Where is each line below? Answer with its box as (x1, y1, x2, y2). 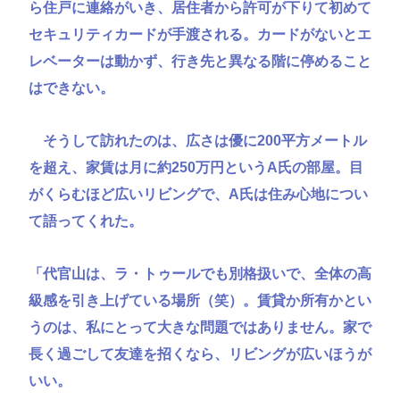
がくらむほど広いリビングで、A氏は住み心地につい (29, 186, 368, 202)
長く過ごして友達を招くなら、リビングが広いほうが (29, 346, 371, 362)
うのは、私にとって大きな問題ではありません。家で (29, 319, 371, 335)
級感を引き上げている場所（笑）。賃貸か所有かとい (29, 292, 371, 308)
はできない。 (29, 79, 114, 96)
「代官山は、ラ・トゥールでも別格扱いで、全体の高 (29, 265, 371, 281)
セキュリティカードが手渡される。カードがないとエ (29, 26, 371, 42)
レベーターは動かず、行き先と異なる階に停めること (29, 53, 371, 69)
